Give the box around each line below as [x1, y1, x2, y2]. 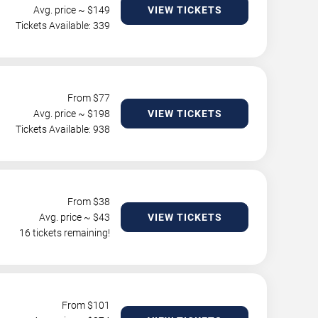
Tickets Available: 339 [16, 20, 110, 31]
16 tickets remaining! [19, 227, 110, 238]
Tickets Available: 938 [16, 124, 110, 135]
